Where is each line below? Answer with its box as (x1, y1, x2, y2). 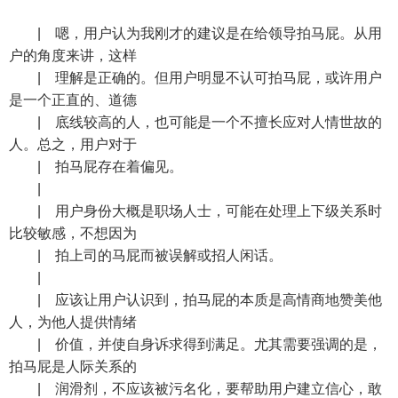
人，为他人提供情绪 (9, 314, 137, 330)
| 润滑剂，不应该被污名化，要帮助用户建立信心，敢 (9, 381, 382, 396)
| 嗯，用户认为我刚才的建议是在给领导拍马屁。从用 (9, 26, 382, 41)
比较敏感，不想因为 (9, 226, 137, 241)
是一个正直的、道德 (9, 92, 137, 107)
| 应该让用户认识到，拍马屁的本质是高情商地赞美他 (9, 292, 382, 307)
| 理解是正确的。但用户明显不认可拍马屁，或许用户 (9, 70, 382, 85)
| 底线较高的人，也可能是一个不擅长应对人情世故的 (9, 115, 382, 130)
